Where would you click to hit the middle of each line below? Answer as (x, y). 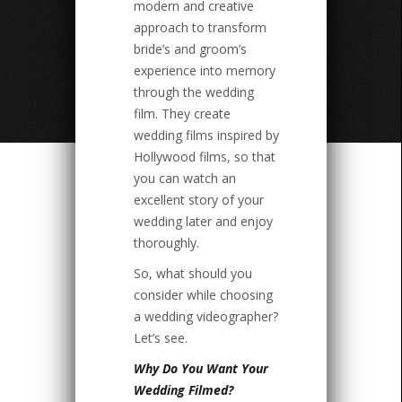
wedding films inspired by (206, 135)
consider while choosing (203, 295)
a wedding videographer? (206, 317)
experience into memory (205, 71)
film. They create (182, 114)
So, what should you (193, 274)
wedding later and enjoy (203, 222)
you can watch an (185, 179)
